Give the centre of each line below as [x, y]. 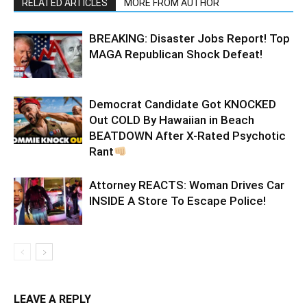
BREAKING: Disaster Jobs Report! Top [189, 39]
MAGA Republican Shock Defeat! [176, 54]
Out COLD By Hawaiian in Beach [172, 120]
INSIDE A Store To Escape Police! [177, 201]
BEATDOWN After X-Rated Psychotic [187, 136]
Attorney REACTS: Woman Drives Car [187, 185]
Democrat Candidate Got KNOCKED [183, 105]
